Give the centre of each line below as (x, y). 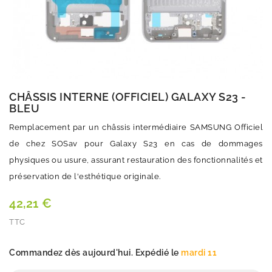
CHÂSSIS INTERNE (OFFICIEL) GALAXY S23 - (128, 97)
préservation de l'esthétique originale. (85, 176)
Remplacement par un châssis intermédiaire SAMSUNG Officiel (136, 127)
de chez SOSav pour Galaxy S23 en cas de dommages (136, 144)
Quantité (27, 242)
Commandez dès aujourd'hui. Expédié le (95, 253)
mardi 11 (199, 253)
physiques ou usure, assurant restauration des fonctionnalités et (136, 160)
